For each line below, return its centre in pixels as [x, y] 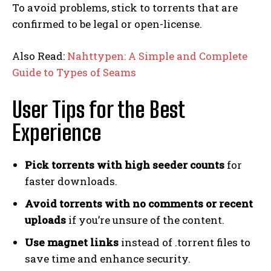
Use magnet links [72, 242]
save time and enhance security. [108, 258]
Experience [57, 132]
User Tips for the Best [98, 109]
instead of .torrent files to [184, 242]
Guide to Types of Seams [74, 72]
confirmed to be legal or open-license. [107, 24]
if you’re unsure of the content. [145, 220]
